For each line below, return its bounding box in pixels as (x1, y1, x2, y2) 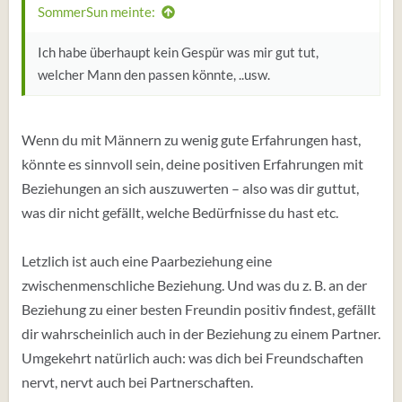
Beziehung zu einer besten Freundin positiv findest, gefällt (22, 301, 376, 318)
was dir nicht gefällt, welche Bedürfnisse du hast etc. (22, 204, 338, 221)
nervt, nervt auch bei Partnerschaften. (22, 373, 253, 390)
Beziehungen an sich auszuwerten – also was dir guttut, (22, 179, 359, 197)
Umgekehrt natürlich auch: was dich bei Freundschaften (22, 349, 363, 366)
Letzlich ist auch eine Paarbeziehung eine (22, 252, 272, 269)
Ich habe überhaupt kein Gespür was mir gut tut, (38, 44, 319, 60)
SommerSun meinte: (38, 4, 155, 20)
